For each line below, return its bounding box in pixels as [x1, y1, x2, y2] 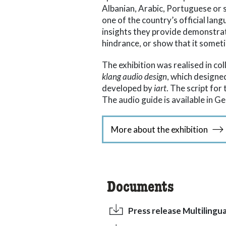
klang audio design [102, 71, 167, 82]
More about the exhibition [111, 124, 208, 135]
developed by [102, 83, 154, 93]
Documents [107, 180, 174, 195]
